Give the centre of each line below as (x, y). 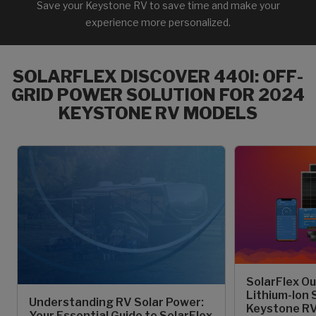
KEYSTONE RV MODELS (158, 113)
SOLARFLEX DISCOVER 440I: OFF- (158, 77)
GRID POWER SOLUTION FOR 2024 (158, 95)
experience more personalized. (158, 22)
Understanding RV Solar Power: (116, 302)
